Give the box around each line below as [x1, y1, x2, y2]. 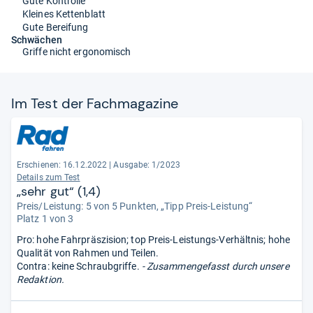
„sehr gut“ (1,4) [17, 182, 101, 200]
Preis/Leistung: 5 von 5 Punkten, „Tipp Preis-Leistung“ [17, 200, 253, 212]
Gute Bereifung [22, 21, 89, 33]
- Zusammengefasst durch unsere [139, 260, 289, 272]
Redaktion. [17, 273, 64, 285]
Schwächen [11, 34, 62, 45]
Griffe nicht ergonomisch [22, 45, 131, 57]
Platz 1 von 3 [17, 212, 74, 224]
